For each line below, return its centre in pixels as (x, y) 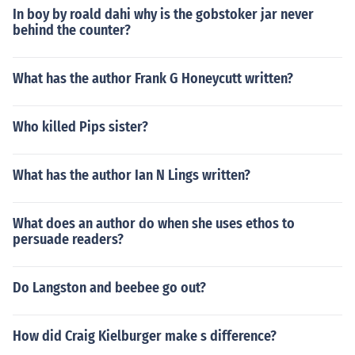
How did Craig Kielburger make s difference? (145, 336)
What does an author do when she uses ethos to (154, 223)
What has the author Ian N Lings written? (132, 175)
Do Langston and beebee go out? (109, 288)
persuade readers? (68, 239)
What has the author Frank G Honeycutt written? (153, 78)
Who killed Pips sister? (80, 127)
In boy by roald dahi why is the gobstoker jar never (163, 14)
